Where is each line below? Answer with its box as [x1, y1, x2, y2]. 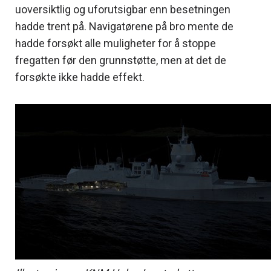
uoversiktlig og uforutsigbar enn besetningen [15, 2, 230, 16]
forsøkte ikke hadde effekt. [15, 70, 145, 83]
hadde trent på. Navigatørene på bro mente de [15, 19, 233, 33]
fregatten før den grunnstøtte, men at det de [15, 53, 226, 67]
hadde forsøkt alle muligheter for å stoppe [15, 36, 216, 50]
